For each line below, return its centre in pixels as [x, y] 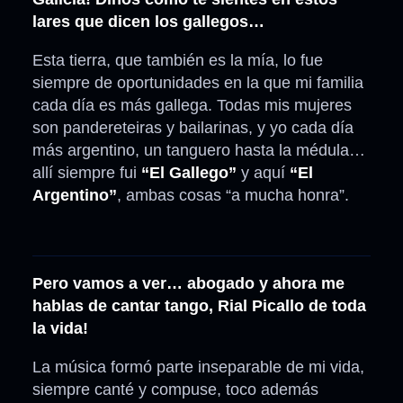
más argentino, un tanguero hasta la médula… [199, 151]
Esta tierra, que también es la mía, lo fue [178, 61]
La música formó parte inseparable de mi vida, [198, 367]
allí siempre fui [87, 173]
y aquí [263, 173]
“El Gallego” [189, 173]
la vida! [60, 329]
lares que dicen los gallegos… [148, 22]
